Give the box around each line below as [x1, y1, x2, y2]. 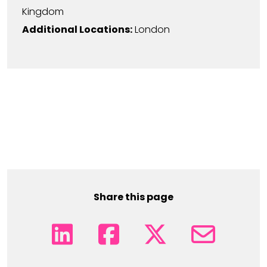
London [135, 23, 170, 36]
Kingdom [22, 5, 64, 18]
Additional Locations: [22, 23, 132, 36]
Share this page [94, 190, 173, 204]
